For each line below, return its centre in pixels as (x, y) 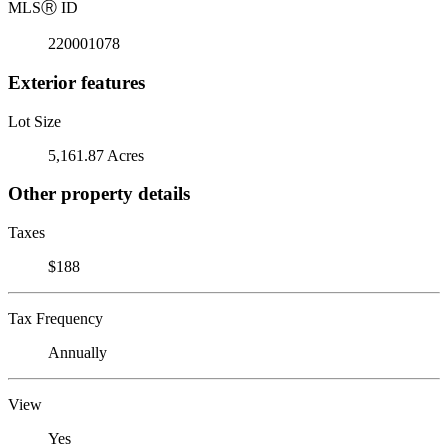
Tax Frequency (55, 318)
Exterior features (76, 82)
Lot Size (34, 121)
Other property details (99, 194)
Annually (77, 352)
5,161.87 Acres (96, 155)
